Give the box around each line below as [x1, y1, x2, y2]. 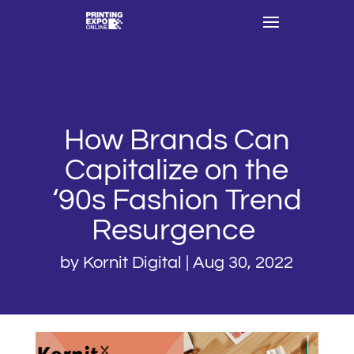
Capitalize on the [65, 154, 289, 186]
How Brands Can [63, 124, 290, 156]
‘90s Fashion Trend [51, 184, 302, 216]
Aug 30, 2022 [193, 253, 294, 272]
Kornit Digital [83, 253, 183, 272]
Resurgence [92, 214, 262, 246]
